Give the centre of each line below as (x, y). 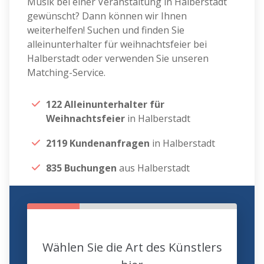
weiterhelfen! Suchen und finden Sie (106, 30)
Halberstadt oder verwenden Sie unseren (118, 59)
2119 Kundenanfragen (98, 143)
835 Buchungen (82, 168)
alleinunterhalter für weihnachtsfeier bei (117, 44)
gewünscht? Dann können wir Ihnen (107, 16)
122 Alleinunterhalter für (105, 105)
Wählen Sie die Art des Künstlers (132, 247)
